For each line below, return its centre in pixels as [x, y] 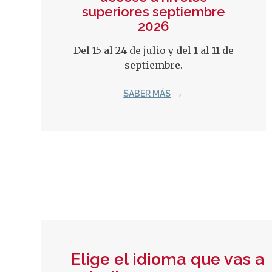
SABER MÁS [147, 93]
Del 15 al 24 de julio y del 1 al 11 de [153, 50]
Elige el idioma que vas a [168, 259]
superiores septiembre [153, 11]
